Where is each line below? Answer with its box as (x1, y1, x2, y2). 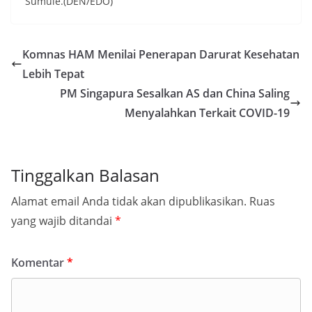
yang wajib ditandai (11, 213, 115, 229)
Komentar (11, 255, 67, 271)
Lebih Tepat (22, 66, 84, 82)
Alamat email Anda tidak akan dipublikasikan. (11, 194, 247, 210)
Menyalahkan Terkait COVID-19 (125, 105, 290, 121)
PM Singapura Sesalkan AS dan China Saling (60, 86, 290, 102)
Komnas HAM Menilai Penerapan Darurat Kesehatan (22, 47, 299, 63)
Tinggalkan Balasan (11, 164, 159, 187)
